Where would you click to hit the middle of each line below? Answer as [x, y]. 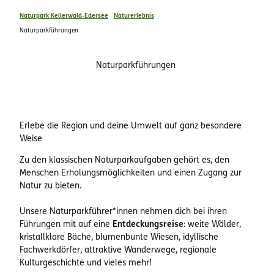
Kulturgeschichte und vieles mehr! [87, 263]
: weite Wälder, [212, 224]
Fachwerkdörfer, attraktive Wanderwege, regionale [118, 250]
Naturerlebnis [134, 16]
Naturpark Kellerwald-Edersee [64, 16]
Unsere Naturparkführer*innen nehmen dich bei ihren [123, 212]
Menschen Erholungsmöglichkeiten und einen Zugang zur [131, 173]
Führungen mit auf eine [66, 224]
